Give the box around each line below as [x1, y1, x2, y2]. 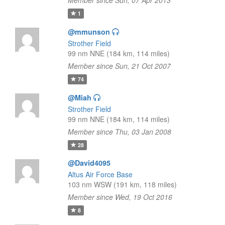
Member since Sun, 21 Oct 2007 [67, 61, 171, 71]
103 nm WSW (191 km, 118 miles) [67, 179, 177, 189]
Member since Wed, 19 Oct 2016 [67, 192, 172, 202]
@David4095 [67, 158, 110, 168]
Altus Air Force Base [67, 169, 133, 179]
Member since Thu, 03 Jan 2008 [67, 127, 171, 137]
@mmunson [67, 27, 110, 37]
